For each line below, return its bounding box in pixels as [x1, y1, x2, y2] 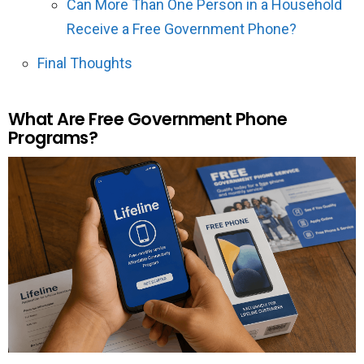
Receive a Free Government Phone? [67, 20, 297, 37]
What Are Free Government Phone [8, 107, 288, 131]
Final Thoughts [37, 54, 132, 71]
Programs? [8, 126, 98, 149]
